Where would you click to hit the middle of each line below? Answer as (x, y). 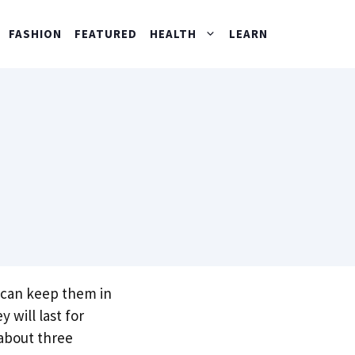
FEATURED (106, 34)
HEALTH (173, 34)
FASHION (35, 34)
